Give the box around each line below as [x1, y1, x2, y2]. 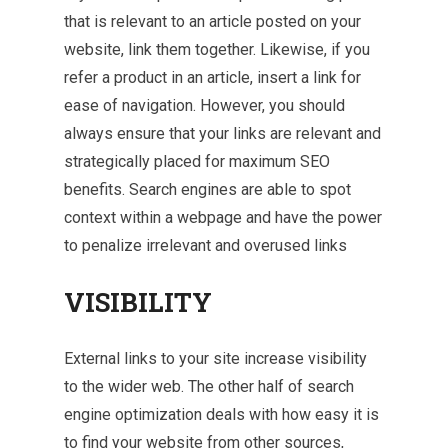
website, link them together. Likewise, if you [64, 39, 370, 59]
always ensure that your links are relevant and [64, 123, 381, 143]
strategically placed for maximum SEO [64, 151, 330, 171]
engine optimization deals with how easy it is [64, 404, 379, 424]
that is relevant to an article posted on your [64, 11, 361, 31]
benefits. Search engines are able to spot [64, 179, 351, 199]
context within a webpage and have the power [64, 207, 382, 227]
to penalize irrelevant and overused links [64, 235, 347, 255]
